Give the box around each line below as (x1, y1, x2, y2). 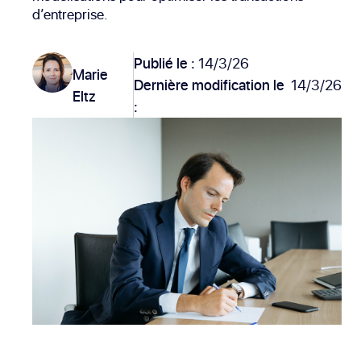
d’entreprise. (32, 4, 108, 25)
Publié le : (133, 53, 198, 74)
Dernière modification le (133, 75, 284, 96)
